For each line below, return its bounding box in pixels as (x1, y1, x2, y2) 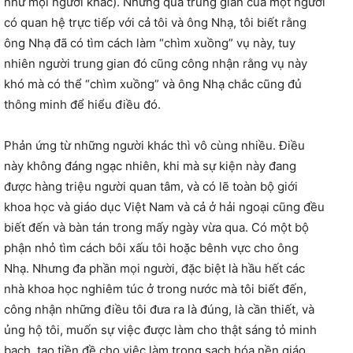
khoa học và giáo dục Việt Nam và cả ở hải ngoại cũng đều (4, 199, 325, 215)
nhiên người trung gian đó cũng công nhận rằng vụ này (4, 56, 307, 72)
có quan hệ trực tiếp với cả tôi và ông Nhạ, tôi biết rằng (4, 15, 307, 31)
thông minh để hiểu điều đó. (4, 97, 161, 113)
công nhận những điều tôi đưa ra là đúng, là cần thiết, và (4, 302, 314, 318)
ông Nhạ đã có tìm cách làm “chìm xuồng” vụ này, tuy (4, 35, 295, 51)
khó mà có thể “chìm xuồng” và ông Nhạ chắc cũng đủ (4, 76, 302, 92)
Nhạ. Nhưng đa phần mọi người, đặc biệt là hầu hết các (4, 261, 305, 277)
